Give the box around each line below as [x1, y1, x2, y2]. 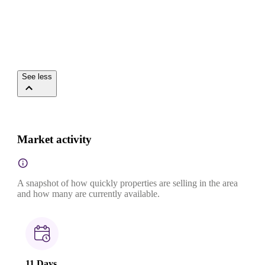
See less [22, 72, 52, 82]
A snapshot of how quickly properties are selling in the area [17, 178, 238, 189]
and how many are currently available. [17, 189, 160, 199]
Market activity [17, 133, 92, 146]
